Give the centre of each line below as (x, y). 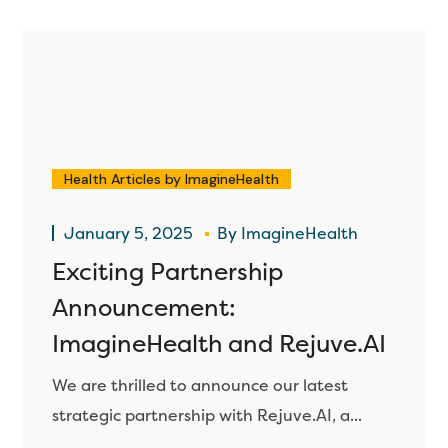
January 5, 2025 (131, 233)
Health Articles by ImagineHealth (172, 179)
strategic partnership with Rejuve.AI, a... (207, 415)
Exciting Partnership (168, 271)
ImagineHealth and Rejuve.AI (219, 343)
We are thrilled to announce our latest (200, 385)
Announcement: (144, 307)
